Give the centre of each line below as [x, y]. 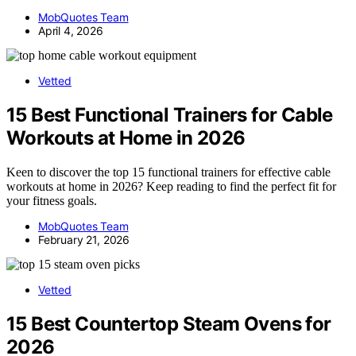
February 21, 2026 [84, 240]
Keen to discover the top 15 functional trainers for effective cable [168, 172]
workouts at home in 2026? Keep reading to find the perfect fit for [171, 187]
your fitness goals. [52, 201]
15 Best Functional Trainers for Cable [170, 115]
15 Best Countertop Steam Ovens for [169, 324]
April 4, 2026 [71, 31]
